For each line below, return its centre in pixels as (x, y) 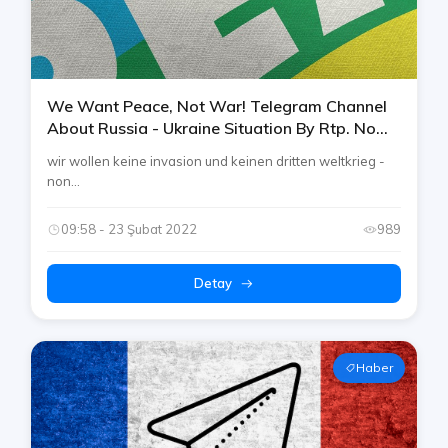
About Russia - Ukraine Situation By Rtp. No (211, 128)
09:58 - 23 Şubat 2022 (129, 229)
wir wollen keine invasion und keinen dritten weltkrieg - (216, 161)
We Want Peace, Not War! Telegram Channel (217, 106)
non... (63, 181)
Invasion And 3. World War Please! (178, 150)
